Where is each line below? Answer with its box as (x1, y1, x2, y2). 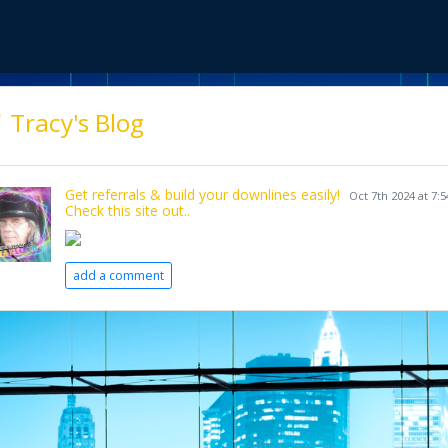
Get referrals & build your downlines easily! (65, 185, 340, 204)
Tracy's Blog (4, 106, 144, 139)
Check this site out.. (65, 201, 190, 220)
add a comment (73, 266, 164, 284)
